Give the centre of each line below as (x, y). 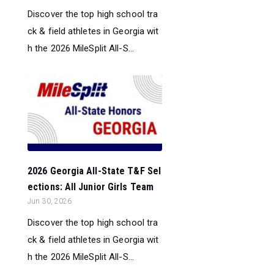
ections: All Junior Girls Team (91, 187)
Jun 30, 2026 (50, 202)
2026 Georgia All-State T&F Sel (94, 171)
